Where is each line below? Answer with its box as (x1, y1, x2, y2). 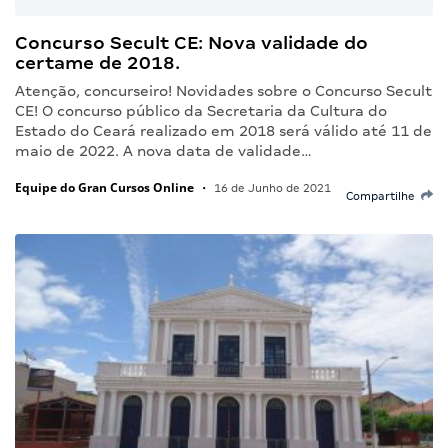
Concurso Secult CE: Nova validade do (15, 31, 368, 53)
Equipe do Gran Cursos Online (15, 178, 194, 196)
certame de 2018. (15, 51, 180, 73)
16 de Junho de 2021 (211, 181, 331, 194)
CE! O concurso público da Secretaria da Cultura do (15, 102, 387, 119)
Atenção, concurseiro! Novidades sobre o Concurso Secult (15, 82, 432, 99)
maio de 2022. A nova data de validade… (15, 142, 312, 159)
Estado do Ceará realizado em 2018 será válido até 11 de (15, 122, 432, 139)
